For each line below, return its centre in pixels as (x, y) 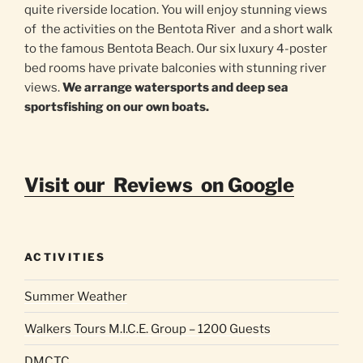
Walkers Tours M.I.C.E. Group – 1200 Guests (147, 329)
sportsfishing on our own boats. (117, 107)
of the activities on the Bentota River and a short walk (178, 30)
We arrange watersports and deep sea (175, 88)
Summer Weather (76, 296)
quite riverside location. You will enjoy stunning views (176, 10)
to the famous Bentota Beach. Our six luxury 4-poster (176, 49)
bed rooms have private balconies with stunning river (175, 68)
